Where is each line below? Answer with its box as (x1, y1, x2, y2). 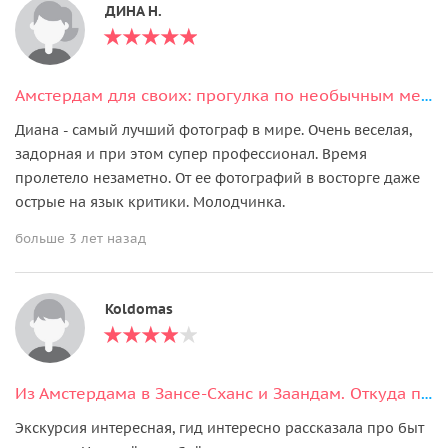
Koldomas (105, 299, 173, 318)
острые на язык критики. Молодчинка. (15, 192, 285, 211)
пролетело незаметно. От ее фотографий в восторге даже (15, 168, 420, 187)
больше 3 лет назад (15, 229, 146, 247)
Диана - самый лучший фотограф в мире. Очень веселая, (15, 120, 412, 139)
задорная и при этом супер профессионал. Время (15, 144, 367, 163)
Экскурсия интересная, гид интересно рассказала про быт (15, 418, 424, 437)
